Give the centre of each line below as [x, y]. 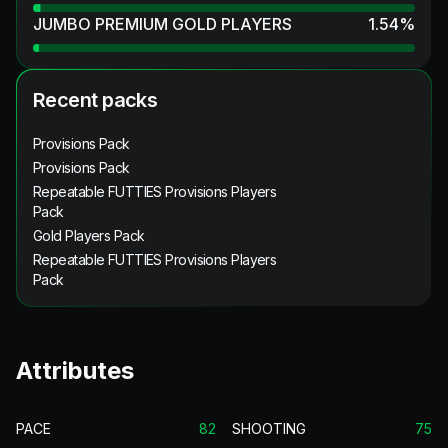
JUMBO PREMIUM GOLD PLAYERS [162, 23]
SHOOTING [269, 428]
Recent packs [95, 99]
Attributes [75, 370]
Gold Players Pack [89, 235]
